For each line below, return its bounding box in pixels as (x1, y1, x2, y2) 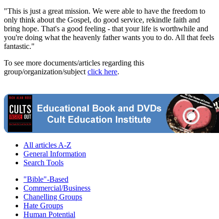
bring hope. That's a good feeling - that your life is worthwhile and (4, 24, 208, 33)
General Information (23, 150, 86, 158)
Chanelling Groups (23, 193, 82, 201)
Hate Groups (23, 201, 63, 210)
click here (88, 67, 117, 76)
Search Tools (23, 158, 64, 167)
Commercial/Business (23, 184, 90, 193)
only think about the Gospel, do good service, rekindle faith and (4, 16, 200, 24)
